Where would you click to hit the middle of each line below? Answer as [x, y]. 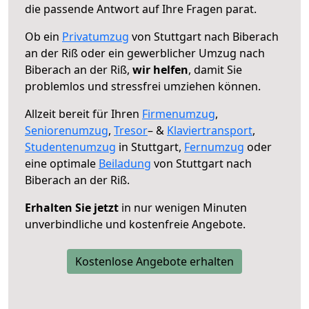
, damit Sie [215, 69]
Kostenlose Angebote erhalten [154, 261]
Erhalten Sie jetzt [72, 207]
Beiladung [125, 163]
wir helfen [160, 69]
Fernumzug [214, 147]
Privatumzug [96, 36]
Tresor [131, 130]
